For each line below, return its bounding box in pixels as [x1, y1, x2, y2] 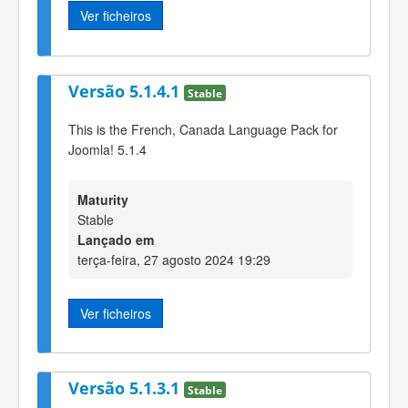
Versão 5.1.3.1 [68, 377, 184, 400]
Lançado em [77, 229, 154, 249]
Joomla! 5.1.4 [68, 140, 147, 159]
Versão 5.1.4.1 [68, 79, 184, 102]
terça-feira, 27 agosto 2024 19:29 [77, 250, 270, 269]
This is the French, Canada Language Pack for [68, 120, 338, 139]
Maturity [77, 189, 128, 209]
